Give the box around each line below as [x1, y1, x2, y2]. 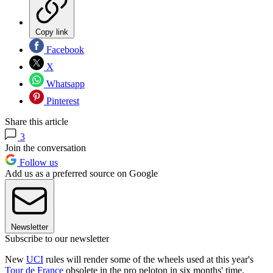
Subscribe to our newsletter [5, 233, 109, 244]
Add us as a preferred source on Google [5, 168, 158, 179]
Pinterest [44, 95, 79, 106]
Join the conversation [5, 142, 86, 153]
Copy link [35, 27, 68, 37]
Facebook [44, 44, 84, 55]
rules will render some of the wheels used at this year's [43, 253, 253, 264]
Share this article [5, 116, 68, 127]
